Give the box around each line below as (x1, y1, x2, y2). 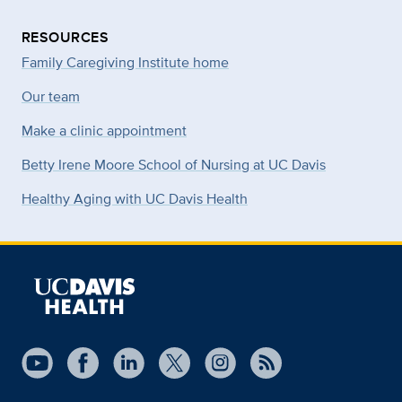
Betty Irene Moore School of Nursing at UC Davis (22, 154, 326, 176)
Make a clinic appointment (22, 120, 187, 142)
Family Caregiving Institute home (22, 52, 229, 74)
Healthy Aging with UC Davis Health (22, 188, 248, 210)
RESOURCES (22, 27, 109, 48)
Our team (22, 86, 80, 108)
